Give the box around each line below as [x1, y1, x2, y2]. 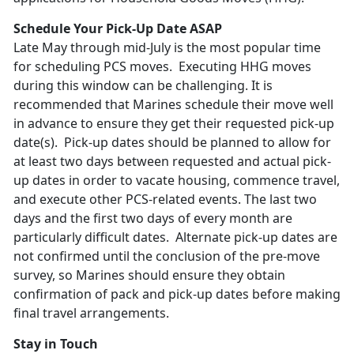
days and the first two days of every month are [13, 209, 292, 228]
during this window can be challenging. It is [13, 77, 273, 95]
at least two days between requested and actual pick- [13, 153, 331, 171]
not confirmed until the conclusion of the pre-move [13, 247, 320, 265]
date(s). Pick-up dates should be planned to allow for [13, 134, 331, 152]
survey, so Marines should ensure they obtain [13, 266, 285, 284]
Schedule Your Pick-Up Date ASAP [13, 20, 222, 38]
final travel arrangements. [13, 304, 175, 322]
